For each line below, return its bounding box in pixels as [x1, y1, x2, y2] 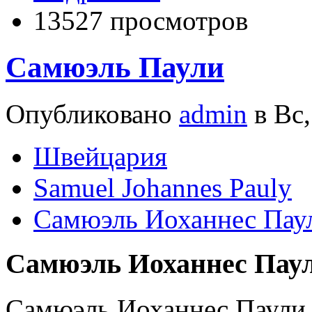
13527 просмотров [33, 5, 248, 36]
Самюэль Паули [6, 50, 224, 84]
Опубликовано [6, 98, 179, 129]
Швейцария [33, 141, 167, 171]
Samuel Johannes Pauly [33, 172, 292, 203]
